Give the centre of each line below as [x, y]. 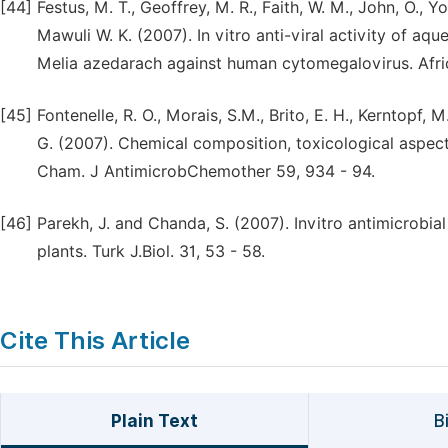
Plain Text [154, 421]
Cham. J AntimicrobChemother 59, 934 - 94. [206, 171]
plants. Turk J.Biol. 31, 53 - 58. [151, 251]
